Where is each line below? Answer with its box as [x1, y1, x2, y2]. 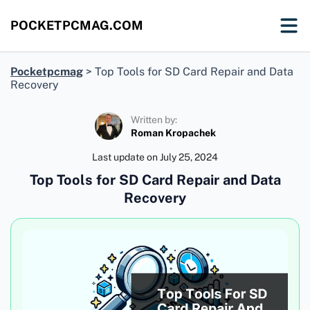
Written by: [130, 113, 177, 125]
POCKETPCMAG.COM [10, 18, 144, 33]
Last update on [92, 152, 160, 163]
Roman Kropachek [130, 127, 216, 138]
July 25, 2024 [160, 152, 218, 163]
